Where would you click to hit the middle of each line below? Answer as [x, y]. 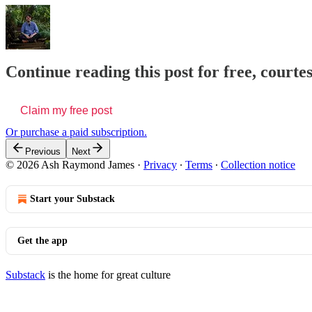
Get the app [42, 241]
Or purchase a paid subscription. [76, 132]
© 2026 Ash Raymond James [70, 165]
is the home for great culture [108, 275]
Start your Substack [72, 199]
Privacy [160, 165]
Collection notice [258, 165]
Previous [43, 152]
